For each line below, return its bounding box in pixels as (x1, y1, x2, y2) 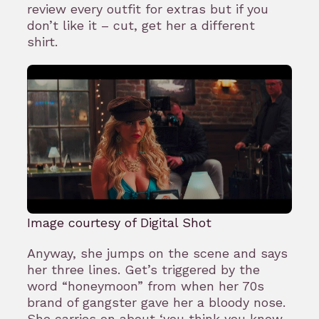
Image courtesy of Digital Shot (27, 214, 211, 230)
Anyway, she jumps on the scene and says (27, 245, 288, 261)
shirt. (27, 34, 62, 49)
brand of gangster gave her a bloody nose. (27, 294, 286, 310)
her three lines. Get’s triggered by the (27, 261, 260, 277)
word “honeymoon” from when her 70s (27, 278, 264, 293)
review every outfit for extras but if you (27, 1, 268, 16)
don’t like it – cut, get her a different (27, 18, 255, 33)
